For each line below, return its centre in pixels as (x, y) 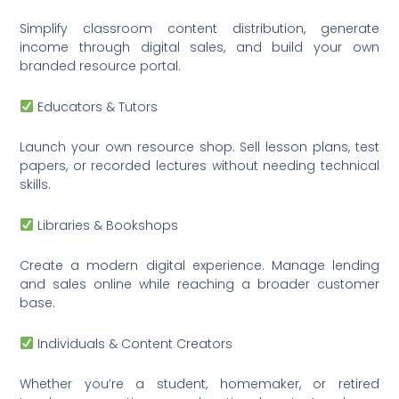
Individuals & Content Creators (134, 343)
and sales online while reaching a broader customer (199, 285)
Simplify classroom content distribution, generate (199, 29)
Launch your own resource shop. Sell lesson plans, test (199, 147)
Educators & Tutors (96, 106)
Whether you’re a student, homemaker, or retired (199, 384)
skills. (36, 185)
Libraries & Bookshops (106, 225)
